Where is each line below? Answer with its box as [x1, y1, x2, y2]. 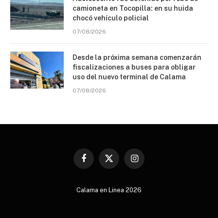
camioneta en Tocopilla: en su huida [73, 4, 193, 13]
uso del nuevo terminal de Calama [73, 73, 186, 81]
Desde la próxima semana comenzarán [73, 54, 201, 62]
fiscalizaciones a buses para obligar [73, 63, 196, 72]
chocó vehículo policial [73, 14, 149, 22]
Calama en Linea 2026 [76, 186, 142, 194]
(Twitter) [108, 168, 133, 176]
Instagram [133, 159, 163, 166]
